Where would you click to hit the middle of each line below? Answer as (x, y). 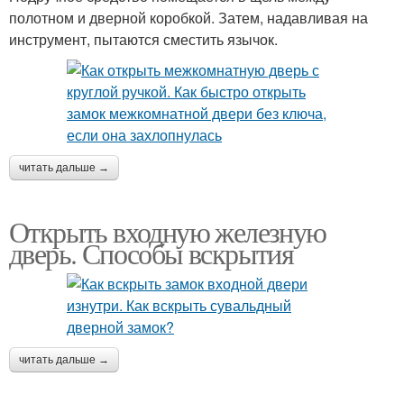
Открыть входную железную (168, 231)
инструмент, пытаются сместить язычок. (143, 39)
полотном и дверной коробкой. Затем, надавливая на (188, 18)
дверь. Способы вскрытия (151, 253)
